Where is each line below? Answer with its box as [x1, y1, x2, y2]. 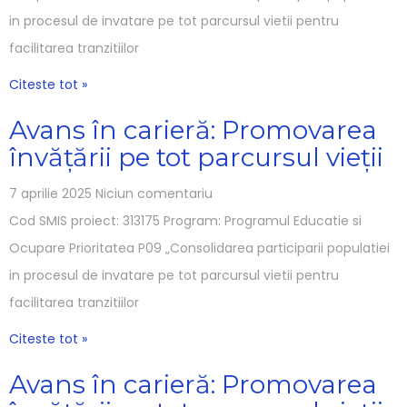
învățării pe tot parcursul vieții [9, 141, 383, 173]
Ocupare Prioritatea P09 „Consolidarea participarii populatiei [9, 238, 390, 257]
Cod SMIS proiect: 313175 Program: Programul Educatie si [9, 211, 362, 230]
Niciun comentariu [95, 184, 213, 203]
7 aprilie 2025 [9, 184, 95, 203]
